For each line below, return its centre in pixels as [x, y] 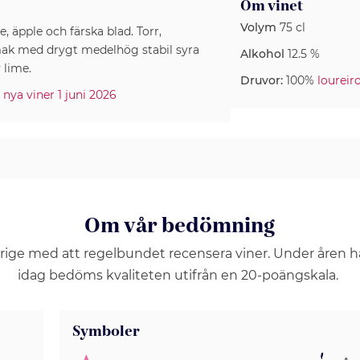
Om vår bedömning [180, 226]
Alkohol [262, 54]
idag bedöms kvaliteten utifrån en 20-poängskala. [180, 275]
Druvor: [262, 80]
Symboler [106, 331]
